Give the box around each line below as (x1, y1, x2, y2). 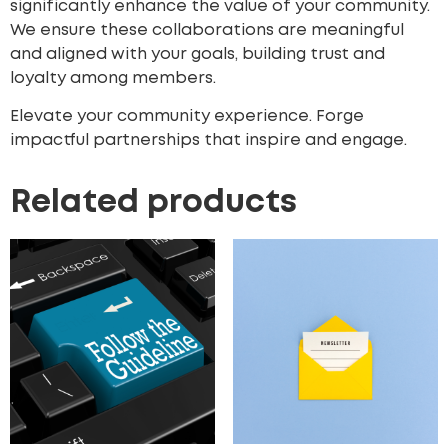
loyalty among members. (10, 70, 216, 86)
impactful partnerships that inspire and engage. (10, 133, 407, 149)
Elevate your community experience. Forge (10, 109, 364, 125)
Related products (10, 189, 297, 219)
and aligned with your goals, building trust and (10, 46, 385, 62)
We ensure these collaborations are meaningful (10, 22, 404, 38)
